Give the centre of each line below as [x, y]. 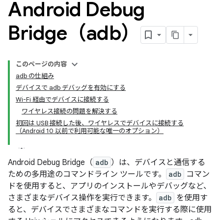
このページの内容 [41, 64]
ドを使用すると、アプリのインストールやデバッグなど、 [110, 186]
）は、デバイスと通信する [158, 163]
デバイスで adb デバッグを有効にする [71, 88]
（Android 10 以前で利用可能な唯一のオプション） [90, 131]
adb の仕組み [35, 76]
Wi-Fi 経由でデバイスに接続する [62, 99]
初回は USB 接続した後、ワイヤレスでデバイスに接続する [100, 123]
